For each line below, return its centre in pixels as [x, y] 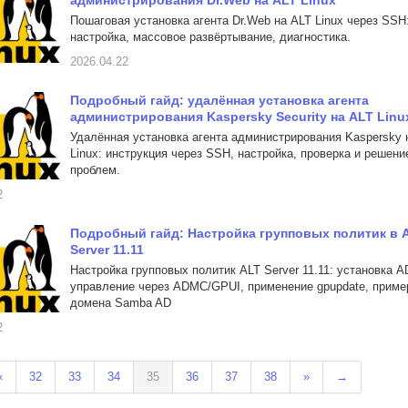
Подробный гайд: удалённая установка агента [219, 100]
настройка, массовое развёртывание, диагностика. [210, 37]
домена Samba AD [121, 303]
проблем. [95, 170]
